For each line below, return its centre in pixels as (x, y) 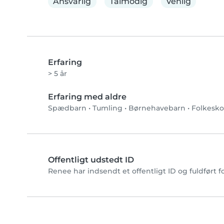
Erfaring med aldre (87, 97)
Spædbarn (67, 108)
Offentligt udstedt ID (91, 160)
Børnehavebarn (157, 108)
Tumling (107, 108)
